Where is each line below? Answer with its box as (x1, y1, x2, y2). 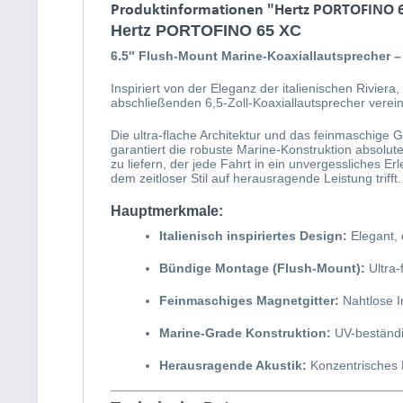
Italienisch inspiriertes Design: (159, 228, 347, 243)
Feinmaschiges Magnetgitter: (159, 293, 339, 308)
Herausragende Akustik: (159, 358, 307, 372)
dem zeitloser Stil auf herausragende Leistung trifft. (111, 171, 401, 185)
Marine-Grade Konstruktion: (159, 326, 331, 340)
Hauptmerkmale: (111, 203, 223, 219)
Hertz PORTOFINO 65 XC (111, 22, 301, 40)
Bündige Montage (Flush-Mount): (159, 261, 365, 275)
